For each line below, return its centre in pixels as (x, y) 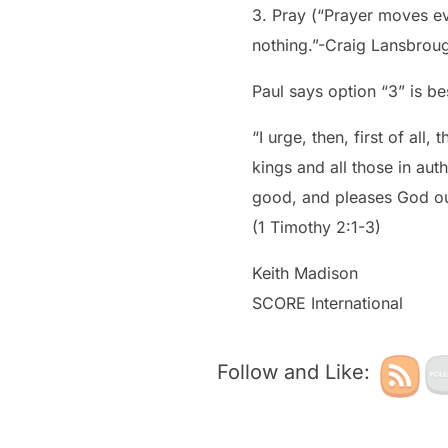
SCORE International (327, 303)
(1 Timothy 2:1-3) (316, 227)
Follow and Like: (293, 372)
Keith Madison (305, 273)
